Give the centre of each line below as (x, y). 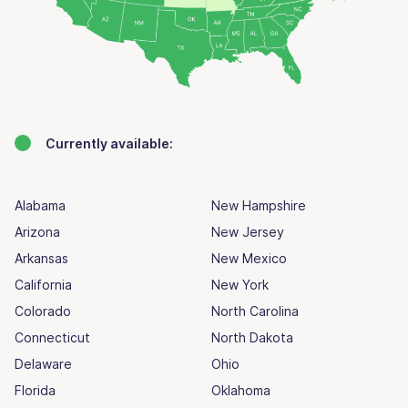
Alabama (40, 205)
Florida (35, 390)
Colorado (43, 311)
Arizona (37, 231)
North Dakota (252, 337)
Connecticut (52, 337)
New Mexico (249, 258)
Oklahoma (241, 390)
